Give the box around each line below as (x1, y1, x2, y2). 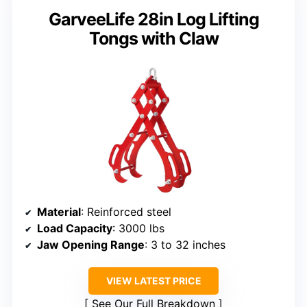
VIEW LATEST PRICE (106, 275, 201, 287)
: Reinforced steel (81, 205, 171, 219)
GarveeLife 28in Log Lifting (48, 9, 259, 30)
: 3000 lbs (112, 221, 164, 236)
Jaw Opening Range (37, 238, 145, 252)
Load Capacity (37, 221, 112, 236)
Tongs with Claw (88, 28, 219, 49)
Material (37, 205, 81, 219)
